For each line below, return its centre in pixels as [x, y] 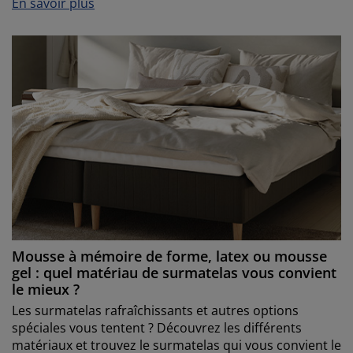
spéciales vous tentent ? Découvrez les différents [157, 328]
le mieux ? [46, 290]
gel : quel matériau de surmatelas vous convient [174, 273]
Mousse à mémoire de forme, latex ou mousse [169, 256]
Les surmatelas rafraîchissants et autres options [155, 311]
